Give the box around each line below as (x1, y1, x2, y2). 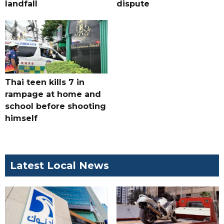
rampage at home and (5, 89, 101, 99)
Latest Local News (10, 159, 109, 172)
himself (5, 113, 37, 123)
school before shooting (5, 101, 106, 111)
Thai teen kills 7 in (5, 77, 84, 87)
